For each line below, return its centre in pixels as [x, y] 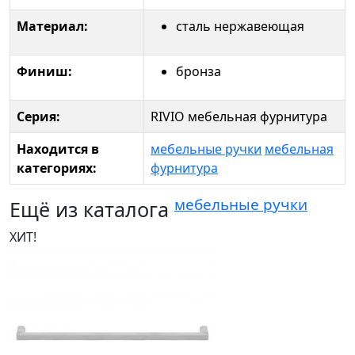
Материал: [52, 27]
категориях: [57, 168]
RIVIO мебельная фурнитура [239, 117]
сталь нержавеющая [240, 27]
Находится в [58, 149]
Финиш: [44, 72]
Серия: [38, 117]
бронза [198, 72]
